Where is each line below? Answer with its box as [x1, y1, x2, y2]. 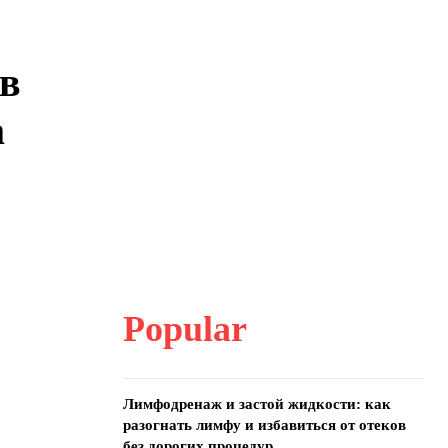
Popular [122, 309, 247, 349]
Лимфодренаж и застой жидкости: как [122, 396, 391, 412]
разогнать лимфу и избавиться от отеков [122, 417, 406, 433]
